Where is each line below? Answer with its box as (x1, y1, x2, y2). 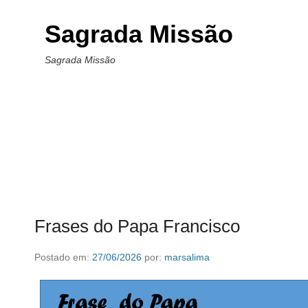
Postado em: (34, 251, 92, 263)
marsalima (164, 251, 210, 263)
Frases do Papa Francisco (34, 215, 240, 236)
